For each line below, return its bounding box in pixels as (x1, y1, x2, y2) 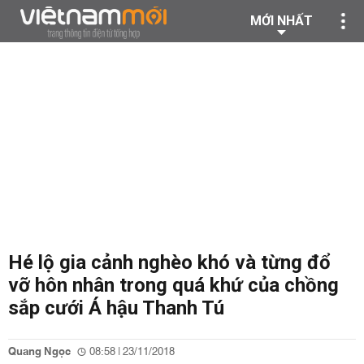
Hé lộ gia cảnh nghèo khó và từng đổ (8, 251, 331, 274)
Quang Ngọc (8, 342, 71, 362)
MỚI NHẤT (250, 13, 313, 28)
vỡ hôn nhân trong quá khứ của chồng (8, 274, 339, 297)
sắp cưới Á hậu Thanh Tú (8, 297, 224, 319)
